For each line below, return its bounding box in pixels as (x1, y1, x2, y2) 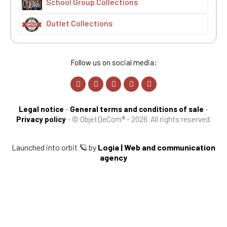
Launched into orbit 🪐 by (12, 142, 98, 153)
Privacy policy (16, 115, 66, 124)
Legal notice (19, 104, 64, 114)
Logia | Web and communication (98, 142, 215, 153)
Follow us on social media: (70, 58, 157, 67)
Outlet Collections (46, 18, 112, 28)
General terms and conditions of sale (70, 104, 204, 114)
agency (100, 153, 127, 163)
